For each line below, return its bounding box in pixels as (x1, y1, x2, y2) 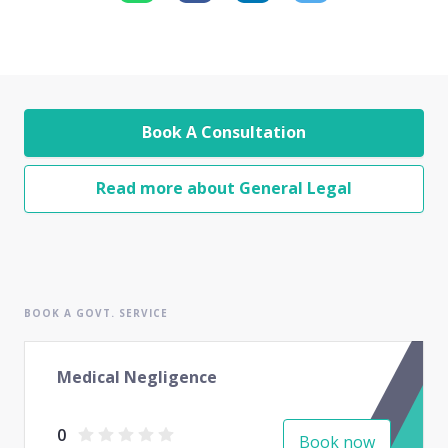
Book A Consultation (142, 121, 306, 144)
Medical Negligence (57, 365, 217, 388)
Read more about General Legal (96, 177, 352, 200)
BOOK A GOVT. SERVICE (24, 305, 168, 320)
